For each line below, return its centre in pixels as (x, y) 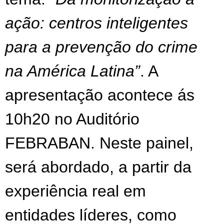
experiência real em (75, 191)
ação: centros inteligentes (96, 23)
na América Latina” (72, 71)
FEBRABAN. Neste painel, (99, 143)
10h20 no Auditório (72, 119)
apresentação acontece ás (100, 95)
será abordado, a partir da (98, 167)
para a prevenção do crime (101, 47)
